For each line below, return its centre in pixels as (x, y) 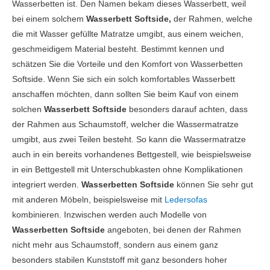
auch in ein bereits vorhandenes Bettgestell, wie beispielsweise (132, 155)
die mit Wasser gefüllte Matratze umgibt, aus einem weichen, (128, 34)
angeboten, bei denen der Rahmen (174, 230)
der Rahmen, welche (212, 19)
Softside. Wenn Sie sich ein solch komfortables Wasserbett (124, 80)
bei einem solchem (48, 19)
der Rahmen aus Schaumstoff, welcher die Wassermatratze (125, 125)
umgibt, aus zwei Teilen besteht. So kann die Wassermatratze (129, 140)
